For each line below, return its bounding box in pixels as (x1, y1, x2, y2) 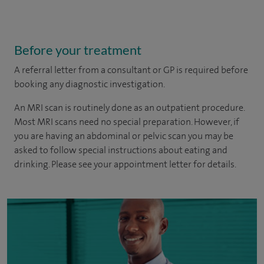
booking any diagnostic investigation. (14, 78, 165, 90)
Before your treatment (14, 42, 141, 58)
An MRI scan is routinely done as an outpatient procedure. (14, 101, 245, 114)
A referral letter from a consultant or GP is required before (14, 64, 248, 76)
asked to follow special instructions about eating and (14, 144, 227, 156)
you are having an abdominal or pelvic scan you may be (14, 130, 233, 142)
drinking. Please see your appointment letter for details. (14, 158, 236, 170)
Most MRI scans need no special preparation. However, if (14, 115, 239, 128)
